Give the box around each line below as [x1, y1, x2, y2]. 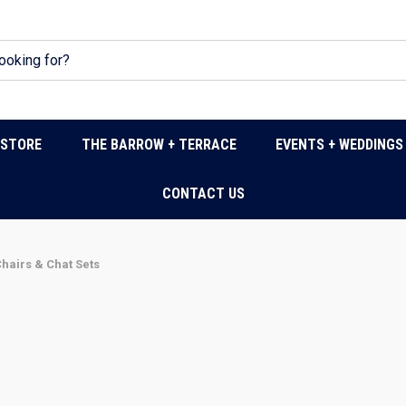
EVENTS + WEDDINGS [275, 136, 404, 153]
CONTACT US [161, 185, 245, 202]
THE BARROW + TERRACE [81, 136, 237, 153]
